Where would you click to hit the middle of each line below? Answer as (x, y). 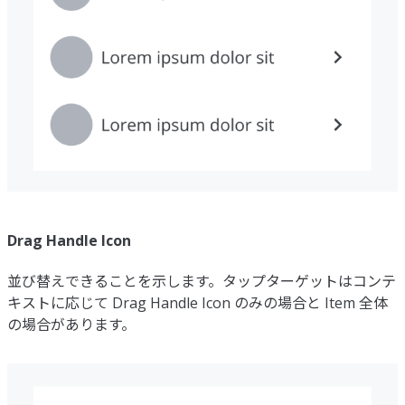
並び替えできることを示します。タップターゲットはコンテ (202, 281)
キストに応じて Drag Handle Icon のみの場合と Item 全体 (198, 302)
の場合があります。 (71, 324)
